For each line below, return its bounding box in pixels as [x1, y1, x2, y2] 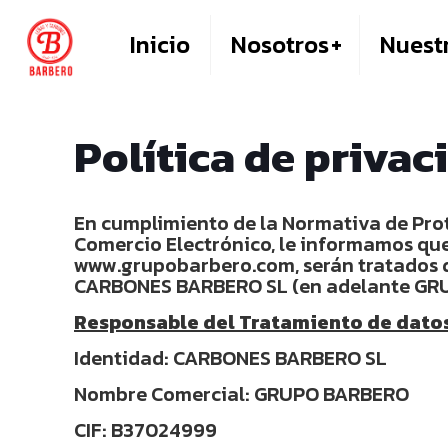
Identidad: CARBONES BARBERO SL [74, 343, 387, 373]
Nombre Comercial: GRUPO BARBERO [74, 379, 409, 409]
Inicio [130, 27, 190, 62]
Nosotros [231, 27, 329, 62]
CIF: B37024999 [74, 415, 217, 445]
